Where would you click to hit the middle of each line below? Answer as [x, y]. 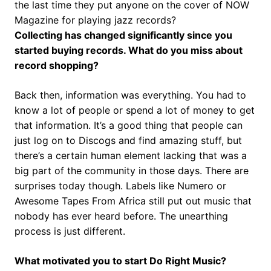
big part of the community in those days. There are [132, 170]
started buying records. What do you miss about [129, 50]
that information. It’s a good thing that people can [129, 125]
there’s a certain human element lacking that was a [131, 155]
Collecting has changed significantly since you [123, 35]
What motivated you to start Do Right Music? [120, 260]
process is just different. [70, 231]
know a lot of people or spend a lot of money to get [135, 110]
